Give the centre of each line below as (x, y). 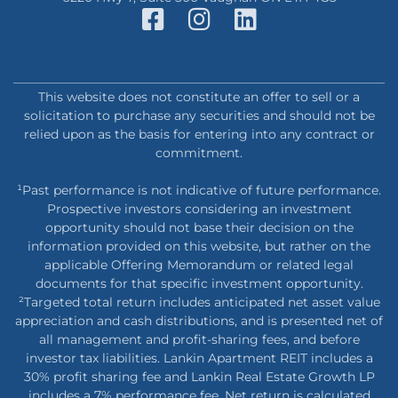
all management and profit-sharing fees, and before (199, 340)
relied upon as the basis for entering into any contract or (199, 135)
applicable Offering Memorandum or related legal (199, 265)
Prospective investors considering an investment (199, 209)
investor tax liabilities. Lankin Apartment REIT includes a (199, 358)
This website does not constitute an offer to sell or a (199, 97)
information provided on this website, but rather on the (199, 247)
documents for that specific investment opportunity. (199, 284)
